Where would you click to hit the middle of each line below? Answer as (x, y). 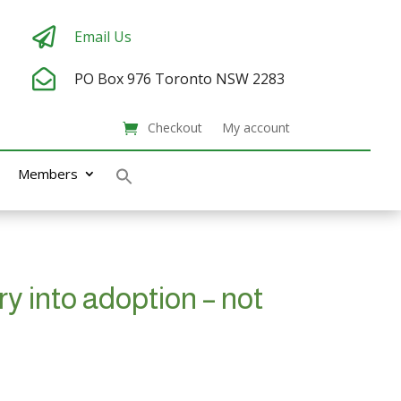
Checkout (175, 128)
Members (48, 174)
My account (256, 128)
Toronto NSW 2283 (219, 79)
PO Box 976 (114, 79)
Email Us (102, 37)
